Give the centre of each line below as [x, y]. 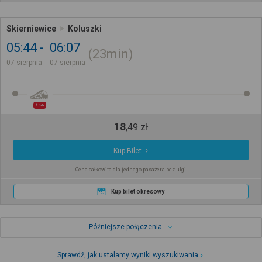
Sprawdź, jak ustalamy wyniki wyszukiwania [128, 255]
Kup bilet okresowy [138, 192]
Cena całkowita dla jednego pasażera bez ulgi [131, 170]
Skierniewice [31, 29]
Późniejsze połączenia [125, 227]
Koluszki [85, 29]
